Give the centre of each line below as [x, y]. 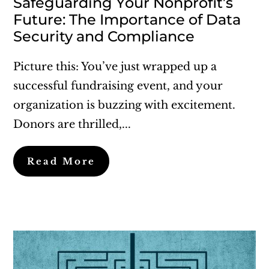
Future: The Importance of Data [127, 19]
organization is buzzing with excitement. [125, 105]
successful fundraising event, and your [118, 86]
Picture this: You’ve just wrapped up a [115, 66]
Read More [62, 161]
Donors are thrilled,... [72, 124]
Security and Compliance [104, 36]
